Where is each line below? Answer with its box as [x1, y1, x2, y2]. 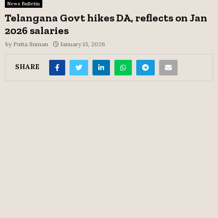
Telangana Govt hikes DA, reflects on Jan [5, 11, 207, 24]
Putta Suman [13, 40, 48, 48]
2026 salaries [5, 23, 69, 37]
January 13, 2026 [60, 40, 105, 48]
